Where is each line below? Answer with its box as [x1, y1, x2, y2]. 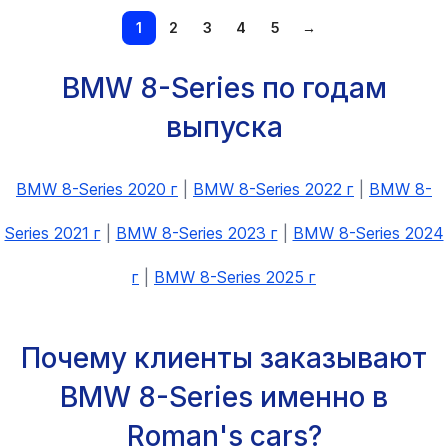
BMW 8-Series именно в [60, 379, 388, 414]
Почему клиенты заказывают [21, 340, 427, 375]
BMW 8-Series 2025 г [154, 266, 316, 287]
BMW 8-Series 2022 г [193, 178, 354, 199]
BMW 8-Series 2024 [292, 222, 444, 243]
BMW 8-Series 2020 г [16, 178, 178, 199]
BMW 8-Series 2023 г [115, 222, 278, 243]
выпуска [165, 109, 283, 144]
